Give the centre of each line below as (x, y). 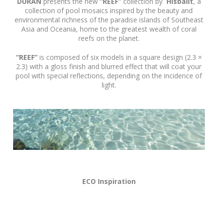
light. (109, 85)
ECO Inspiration (109, 181)
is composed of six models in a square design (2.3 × (119, 57)
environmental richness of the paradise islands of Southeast (109, 20)
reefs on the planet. (109, 38)
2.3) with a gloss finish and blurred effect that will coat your (109, 66)
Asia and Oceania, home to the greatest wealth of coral (109, 29)
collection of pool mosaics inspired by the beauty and (109, 10)
